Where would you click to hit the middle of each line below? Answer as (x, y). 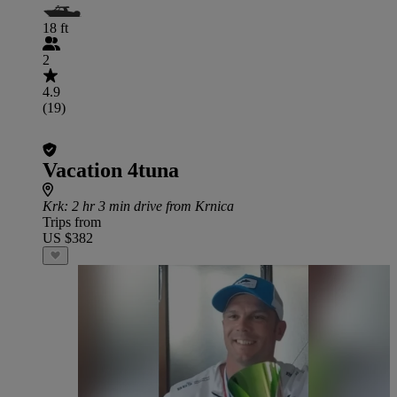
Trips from (72, 222)
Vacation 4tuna (111, 170)
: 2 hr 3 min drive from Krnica (149, 206)
